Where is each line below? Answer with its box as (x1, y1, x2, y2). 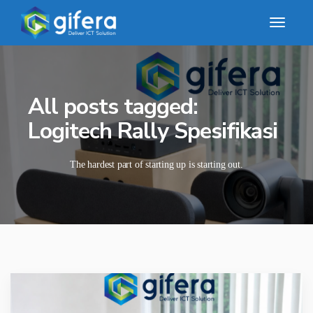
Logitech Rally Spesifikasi (28, 116, 277, 146)
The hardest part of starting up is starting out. (70, 159, 243, 170)
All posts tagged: (28, 92, 198, 122)
